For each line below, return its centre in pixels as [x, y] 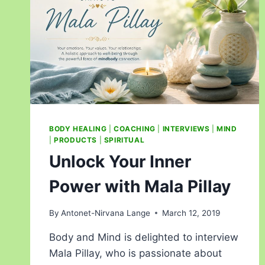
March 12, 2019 [191, 213]
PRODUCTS [75, 140]
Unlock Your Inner [120, 162]
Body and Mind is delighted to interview [144, 237]
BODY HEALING [78, 129]
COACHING [134, 129]
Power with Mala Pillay [140, 187]
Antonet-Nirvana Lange [106, 213]
